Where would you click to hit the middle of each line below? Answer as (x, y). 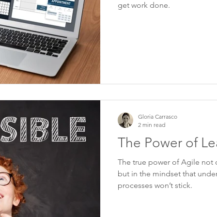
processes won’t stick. (155, 185)
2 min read (152, 125)
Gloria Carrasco (158, 116)
